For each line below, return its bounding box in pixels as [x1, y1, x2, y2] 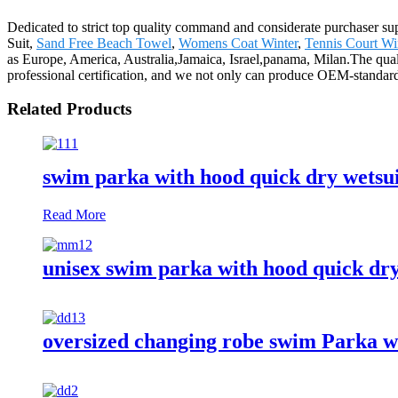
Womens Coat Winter [179, 35, 298, 51]
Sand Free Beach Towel [36, 35, 171, 51]
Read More [43, 206, 106, 222]
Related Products [7, 99, 131, 119]
